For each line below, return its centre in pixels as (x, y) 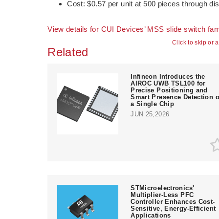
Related (68, 52)
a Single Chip (153, 104)
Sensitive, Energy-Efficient (173, 208)
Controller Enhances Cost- (173, 201)
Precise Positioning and (169, 90)
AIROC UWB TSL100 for (168, 83)
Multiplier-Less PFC (162, 195)
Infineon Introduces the (168, 76)
